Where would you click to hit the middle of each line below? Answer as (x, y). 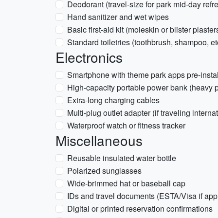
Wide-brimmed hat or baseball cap (126, 183)
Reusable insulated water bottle (122, 158)
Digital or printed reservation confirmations (140, 209)
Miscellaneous (99, 140)
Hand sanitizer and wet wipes (118, 17)
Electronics (89, 57)
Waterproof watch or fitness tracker (126, 125)
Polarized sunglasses (104, 171)
